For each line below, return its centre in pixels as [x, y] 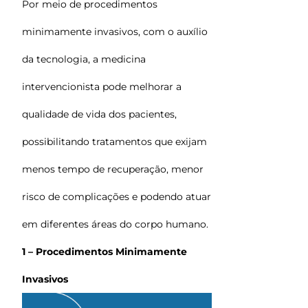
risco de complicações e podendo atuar [117, 197]
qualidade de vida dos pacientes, [99, 114]
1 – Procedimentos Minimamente [104, 252]
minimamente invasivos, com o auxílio [115, 32]
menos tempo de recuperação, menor [113, 169]
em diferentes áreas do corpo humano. [115, 224]
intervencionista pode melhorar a [102, 87]
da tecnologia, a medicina [84, 59]
